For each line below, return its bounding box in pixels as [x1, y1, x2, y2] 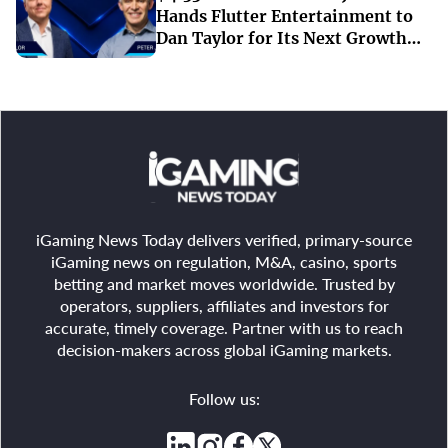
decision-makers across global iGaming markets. [56, 340, 392, 359]
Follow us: [188, 389, 260, 409]
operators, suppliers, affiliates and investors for [59, 296, 389, 315]
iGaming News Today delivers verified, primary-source [36, 230, 412, 249]
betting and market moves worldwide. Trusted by [53, 274, 395, 293]
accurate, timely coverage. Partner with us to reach [45, 318, 403, 337]
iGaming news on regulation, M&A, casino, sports [51, 252, 397, 271]
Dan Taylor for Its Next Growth [156, 28, 407, 49]
